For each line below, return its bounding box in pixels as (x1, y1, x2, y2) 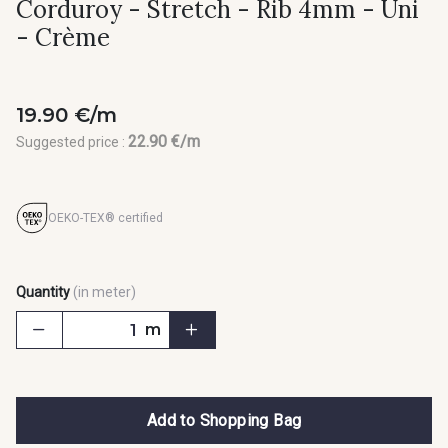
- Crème (16, 22, 110, 54)
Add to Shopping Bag (146, 410, 302, 430)
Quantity (16, 284, 70, 301)
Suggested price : (16, 134, 128, 151)
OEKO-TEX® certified (48, 210, 163, 225)
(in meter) (73, 284, 136, 301)
